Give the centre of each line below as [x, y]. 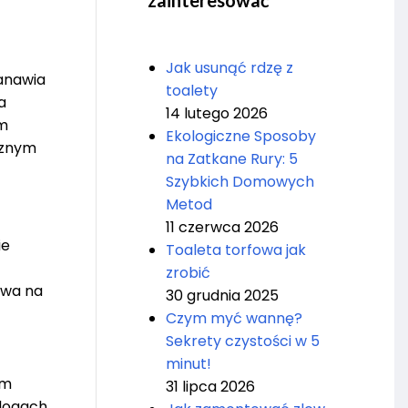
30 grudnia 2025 [222, 296]
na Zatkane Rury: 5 [231, 159]
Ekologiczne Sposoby [240, 137]
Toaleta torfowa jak [235, 250]
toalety [191, 91]
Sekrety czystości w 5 [242, 342]
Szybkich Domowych [240, 182]
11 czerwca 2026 [222, 228]
